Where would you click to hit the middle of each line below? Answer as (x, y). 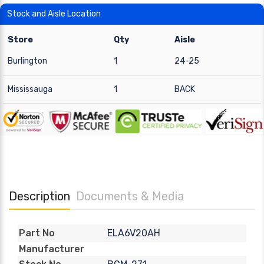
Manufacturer (52, 249)
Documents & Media (130, 196)
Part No (37, 233)
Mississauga (30, 89)
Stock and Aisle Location (54, 14)
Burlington (27, 61)
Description (39, 196)
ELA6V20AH (133, 233)
